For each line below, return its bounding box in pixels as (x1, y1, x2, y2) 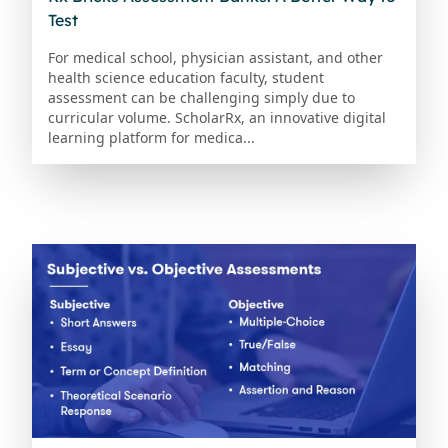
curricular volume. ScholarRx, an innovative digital (48, 107, 386, 127)
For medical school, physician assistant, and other (48, 47, 383, 67)
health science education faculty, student (48, 67, 324, 87)
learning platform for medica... (48, 127, 255, 147)
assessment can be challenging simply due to (48, 87, 355, 107)
